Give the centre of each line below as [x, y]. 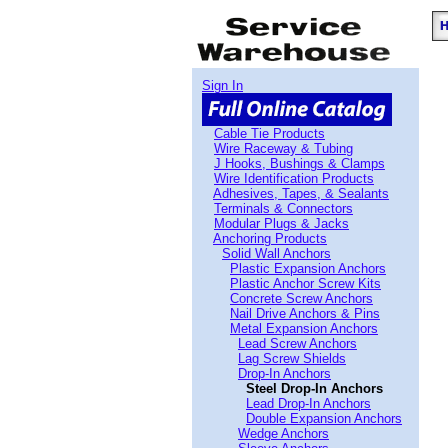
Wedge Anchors [283, 433]
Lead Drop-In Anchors [308, 403]
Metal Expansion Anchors [304, 328]
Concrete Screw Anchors [301, 298]
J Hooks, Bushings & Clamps [299, 163]
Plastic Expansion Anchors [308, 268]
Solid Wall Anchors [276, 253]
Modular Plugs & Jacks [281, 223]
